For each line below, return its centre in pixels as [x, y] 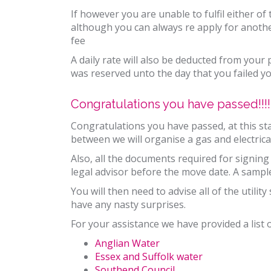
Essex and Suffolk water [149, 257]
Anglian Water [127, 243]
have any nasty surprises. [128, 205]
